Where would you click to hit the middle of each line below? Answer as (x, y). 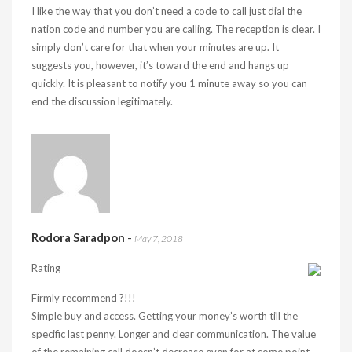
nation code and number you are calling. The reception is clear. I (176, 29)
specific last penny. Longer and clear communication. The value (174, 334)
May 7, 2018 (159, 238)
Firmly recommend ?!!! (84, 298)
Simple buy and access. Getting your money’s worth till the (165, 316)
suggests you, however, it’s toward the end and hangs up (160, 65)
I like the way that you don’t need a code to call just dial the (167, 11)
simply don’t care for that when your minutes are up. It (155, 47)
